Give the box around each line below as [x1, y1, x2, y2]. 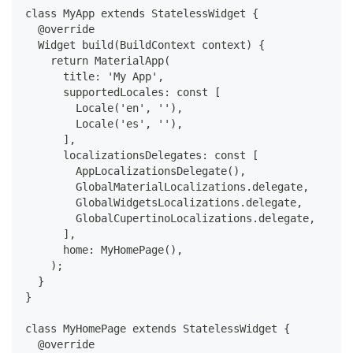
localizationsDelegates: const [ [25, 149, 258, 162]
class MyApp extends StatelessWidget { [25, 7, 258, 20]
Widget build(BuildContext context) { [25, 39, 265, 52]
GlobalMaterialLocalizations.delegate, [25, 180, 309, 194]
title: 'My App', [25, 70, 164, 84]
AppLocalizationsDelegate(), [25, 165, 246, 178]
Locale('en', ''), [25, 102, 183, 115]
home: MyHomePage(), [25, 243, 183, 257]
